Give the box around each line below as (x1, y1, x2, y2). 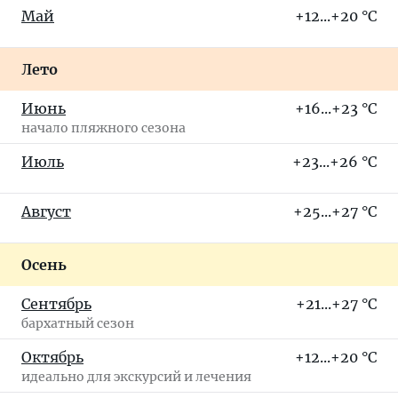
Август (21, 203, 71, 220)
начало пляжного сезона (21, 120, 186, 136)
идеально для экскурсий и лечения (21, 369, 251, 385)
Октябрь (21, 348, 84, 366)
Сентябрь (21, 295, 92, 313)
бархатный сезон (21, 315, 134, 331)
